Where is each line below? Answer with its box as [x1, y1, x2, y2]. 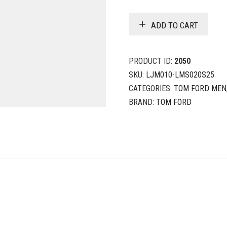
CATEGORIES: [129, 84, 174, 93]
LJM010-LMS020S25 [146, 70, 214, 80]
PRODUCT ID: [129, 56, 174, 66]
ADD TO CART [151, 20, 198, 30]
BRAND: [129, 97, 156, 107]
